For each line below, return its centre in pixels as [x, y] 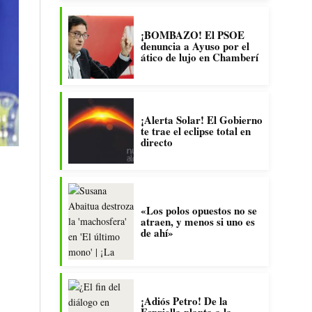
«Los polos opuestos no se [199, 210]
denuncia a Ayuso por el [195, 46]
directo [157, 142]
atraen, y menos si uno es [198, 221]
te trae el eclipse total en [196, 131]
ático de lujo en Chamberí [200, 57]
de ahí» [157, 232]
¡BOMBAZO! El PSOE [193, 34]
